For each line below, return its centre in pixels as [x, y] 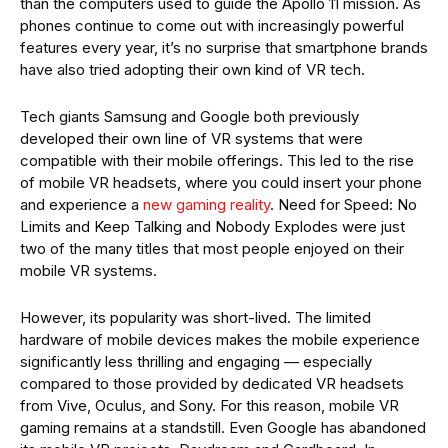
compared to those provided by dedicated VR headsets [212, 384]
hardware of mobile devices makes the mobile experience [220, 340]
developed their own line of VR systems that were [191, 139]
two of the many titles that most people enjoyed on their [212, 249]
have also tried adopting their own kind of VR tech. [192, 70]
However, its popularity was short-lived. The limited [195, 318]
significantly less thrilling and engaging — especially [196, 362]
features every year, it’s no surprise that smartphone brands [224, 48]
